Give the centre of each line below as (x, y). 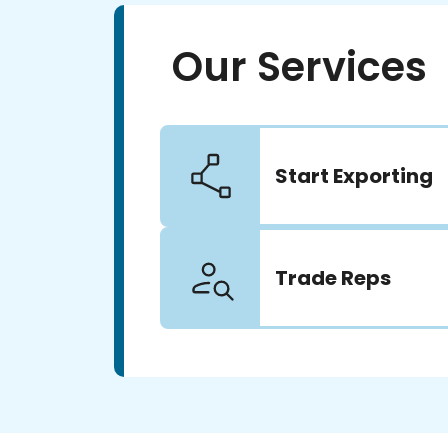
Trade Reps (333, 277)
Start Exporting (354, 175)
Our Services (299, 66)
